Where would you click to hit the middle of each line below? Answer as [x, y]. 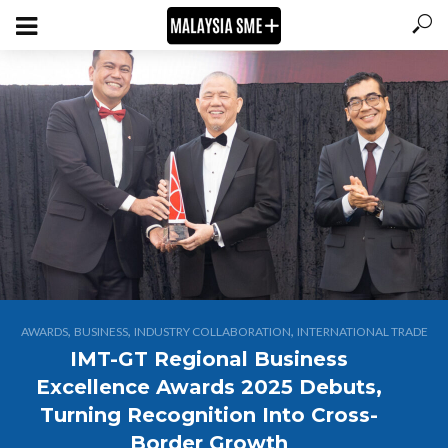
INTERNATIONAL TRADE [362, 331]
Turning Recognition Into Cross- [209, 415]
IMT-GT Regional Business [209, 359]
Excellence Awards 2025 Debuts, [209, 387]
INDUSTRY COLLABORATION [212, 331]
